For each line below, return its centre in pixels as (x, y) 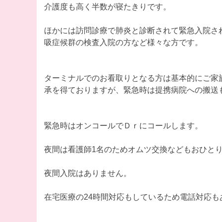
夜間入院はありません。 (87, 173)
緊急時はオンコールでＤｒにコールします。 (123, 125)
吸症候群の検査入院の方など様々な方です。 (123, 42)
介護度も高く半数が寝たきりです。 (107, 6)
